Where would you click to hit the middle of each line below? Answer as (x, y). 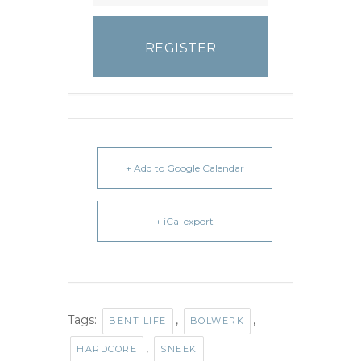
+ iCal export (185, 222)
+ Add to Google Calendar (185, 168)
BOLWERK (217, 321)
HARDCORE (107, 349)
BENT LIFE (138, 321)
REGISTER (180, 48)
